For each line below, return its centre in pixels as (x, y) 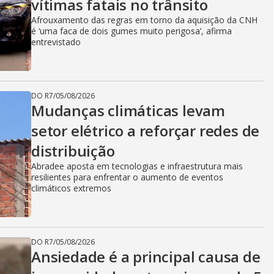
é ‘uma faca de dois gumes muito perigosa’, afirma (131, 31)
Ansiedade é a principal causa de (146, 257)
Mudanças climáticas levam (128, 110)
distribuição (73, 151)
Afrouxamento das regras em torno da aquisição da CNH (144, 20)
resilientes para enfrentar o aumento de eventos (127, 177)
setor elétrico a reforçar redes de (146, 131)
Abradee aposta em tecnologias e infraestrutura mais (137, 166)
